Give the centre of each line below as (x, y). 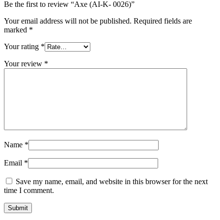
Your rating (22, 46)
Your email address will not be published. (68, 21)
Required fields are (163, 21)
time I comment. (29, 190)
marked (16, 29)
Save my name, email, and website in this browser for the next (112, 181)
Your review (24, 63)
